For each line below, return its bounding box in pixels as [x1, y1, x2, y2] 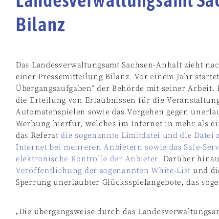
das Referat [16, 131, 61, 141]
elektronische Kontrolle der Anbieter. [16, 154, 161, 164]
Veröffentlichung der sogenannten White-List [16, 166, 191, 176]
